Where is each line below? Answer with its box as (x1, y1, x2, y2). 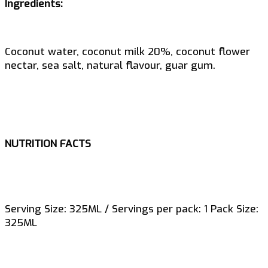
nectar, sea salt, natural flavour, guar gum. (5, 58, 215, 72)
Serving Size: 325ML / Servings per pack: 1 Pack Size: (5, 202, 258, 216)
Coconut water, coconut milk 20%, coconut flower (5, 44, 250, 59)
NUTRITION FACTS (5, 137, 91, 151)
